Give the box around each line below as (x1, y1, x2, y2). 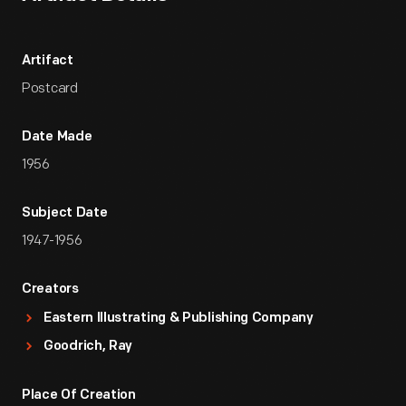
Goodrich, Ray (43, 340, 133, 353)
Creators (22, 283, 79, 296)
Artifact (22, 54, 73, 68)
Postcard (22, 80, 78, 97)
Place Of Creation (22, 389, 136, 402)
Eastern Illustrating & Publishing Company (43, 312, 314, 325)
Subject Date (22, 207, 108, 220)
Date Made (22, 130, 92, 144)
